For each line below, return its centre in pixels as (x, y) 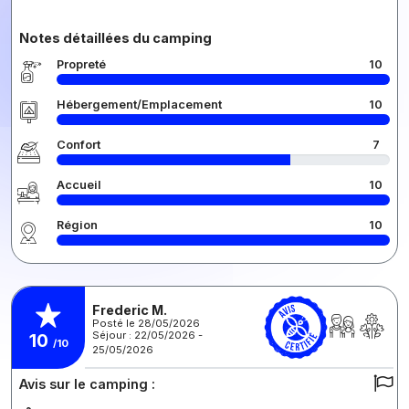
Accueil (79, 185)
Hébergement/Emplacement (139, 105)
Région (77, 225)
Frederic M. (130, 309)
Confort (79, 145)
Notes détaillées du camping (115, 38)
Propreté (81, 65)
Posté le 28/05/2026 (146, 323)
